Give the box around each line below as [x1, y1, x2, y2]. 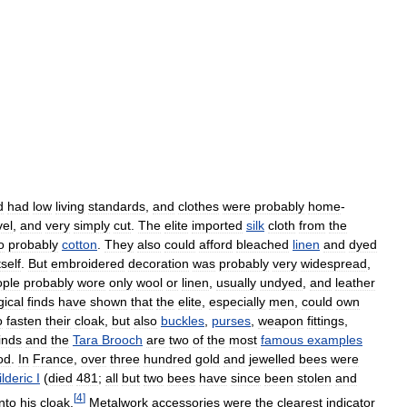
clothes [178, 199, 219, 214]
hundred [144, 352, 192, 367]
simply [74, 218, 110, 233]
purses [212, 313, 251, 329]
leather [335, 275, 375, 291]
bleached [236, 237, 289, 253]
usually [216, 275, 256, 291]
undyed [260, 275, 303, 291]
